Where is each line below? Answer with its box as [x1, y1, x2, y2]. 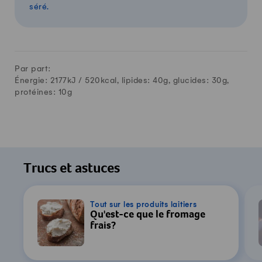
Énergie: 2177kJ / [15, 76, 85, 85]
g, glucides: [163, 76, 212, 85]
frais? [90, 220, 116, 232]
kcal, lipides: [100, 76, 153, 85]
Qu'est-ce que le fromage [90, 209, 205, 220]
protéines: [15, 88, 58, 97]
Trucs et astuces [23, 163, 120, 177]
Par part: [15, 64, 51, 74]
